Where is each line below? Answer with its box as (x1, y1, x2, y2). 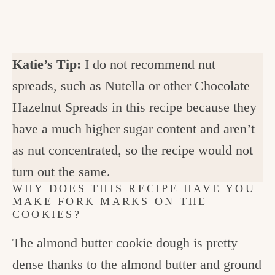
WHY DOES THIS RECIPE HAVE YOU (12, 182, 255, 195)
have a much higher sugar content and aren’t (12, 120, 255, 136)
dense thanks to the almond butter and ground (12, 256, 261, 272)
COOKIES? (12, 207, 87, 220)
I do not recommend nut (85, 56, 215, 72)
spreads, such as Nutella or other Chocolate (12, 77, 250, 93)
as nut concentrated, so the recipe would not (12, 142, 253, 158)
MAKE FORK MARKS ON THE (12, 195, 207, 207)
